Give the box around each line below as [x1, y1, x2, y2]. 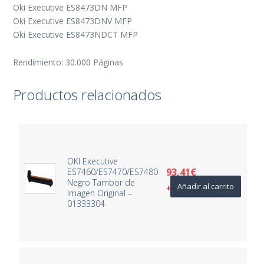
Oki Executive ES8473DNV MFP [13, 15, 133, 27]
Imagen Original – [67, 187, 132, 199]
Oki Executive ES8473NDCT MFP [13, 28, 138, 40]
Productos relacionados [13, 84, 162, 104]
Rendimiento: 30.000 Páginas [13, 56, 124, 68]
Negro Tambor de [67, 176, 135, 188]
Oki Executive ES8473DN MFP [13, 1, 128, 13]
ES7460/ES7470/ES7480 [67, 166, 158, 177]
